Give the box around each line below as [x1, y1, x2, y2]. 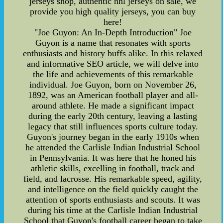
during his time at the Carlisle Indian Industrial [28, 205, 198, 215]
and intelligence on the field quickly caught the [27, 184, 198, 194]
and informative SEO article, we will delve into [27, 58, 199, 69]
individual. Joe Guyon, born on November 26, [29, 79, 197, 90]
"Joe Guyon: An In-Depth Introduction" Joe [34, 27, 192, 37]
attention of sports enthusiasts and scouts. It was [25, 194, 200, 205]
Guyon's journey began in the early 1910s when [26, 131, 199, 142]
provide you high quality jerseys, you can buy [30, 6, 196, 16]
